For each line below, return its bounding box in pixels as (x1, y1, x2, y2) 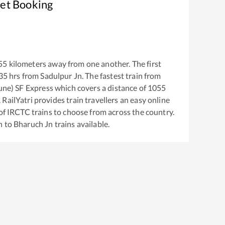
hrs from (7, 70, 41, 80)
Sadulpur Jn (40, 70, 82, 80)
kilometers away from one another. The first (7, 58, 162, 68)
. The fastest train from (82, 70, 161, 80)
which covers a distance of (53, 82, 146, 92)
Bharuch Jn (13, 119, 53, 129)
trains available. (53, 119, 110, 129)
